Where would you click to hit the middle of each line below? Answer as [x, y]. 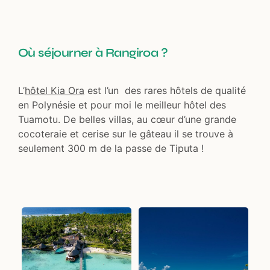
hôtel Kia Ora [55, 90]
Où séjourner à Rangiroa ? [93, 52]
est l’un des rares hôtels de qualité [165, 90]
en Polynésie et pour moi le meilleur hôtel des [122, 105]
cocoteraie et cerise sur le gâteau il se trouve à [126, 133]
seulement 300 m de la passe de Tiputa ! [111, 148]
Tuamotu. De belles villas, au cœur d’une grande [127, 119]
